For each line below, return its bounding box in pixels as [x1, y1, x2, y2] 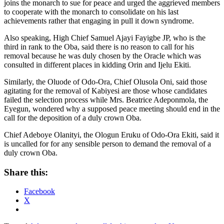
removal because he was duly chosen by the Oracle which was [4, 51, 201, 60]
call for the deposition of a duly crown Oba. [4, 113, 141, 122]
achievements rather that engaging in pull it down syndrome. [4, 16, 194, 25]
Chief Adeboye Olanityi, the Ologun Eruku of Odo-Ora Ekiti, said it [4, 130, 219, 139]
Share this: [4, 166, 48, 177]
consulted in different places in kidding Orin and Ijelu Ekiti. [4, 60, 191, 69]
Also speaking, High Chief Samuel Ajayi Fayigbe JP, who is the [4, 33, 205, 42]
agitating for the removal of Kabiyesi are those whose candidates [4, 86, 207, 95]
